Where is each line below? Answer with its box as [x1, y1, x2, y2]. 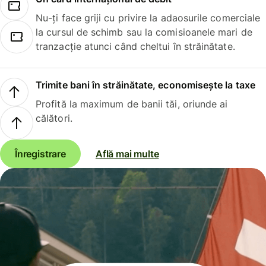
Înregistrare [15, 148, 66, 160]
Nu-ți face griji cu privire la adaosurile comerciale [36, 11, 261, 24]
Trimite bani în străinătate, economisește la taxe [36, 79, 255, 91]
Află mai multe [95, 148, 159, 160]
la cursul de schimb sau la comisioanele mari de [36, 26, 252, 38]
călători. [36, 112, 72, 125]
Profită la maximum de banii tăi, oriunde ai [36, 98, 228, 110]
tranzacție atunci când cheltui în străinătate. [36, 40, 235, 52]
